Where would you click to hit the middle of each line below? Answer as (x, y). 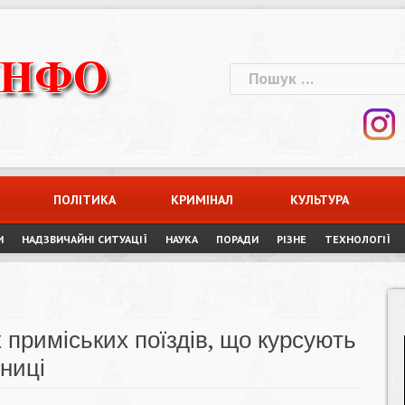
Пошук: (255, 74)
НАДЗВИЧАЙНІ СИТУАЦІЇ (85, 239)
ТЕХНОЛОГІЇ (358, 239)
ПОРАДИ (237, 239)
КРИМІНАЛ (202, 200)
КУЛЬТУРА (320, 200)
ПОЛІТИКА (85, 200)
